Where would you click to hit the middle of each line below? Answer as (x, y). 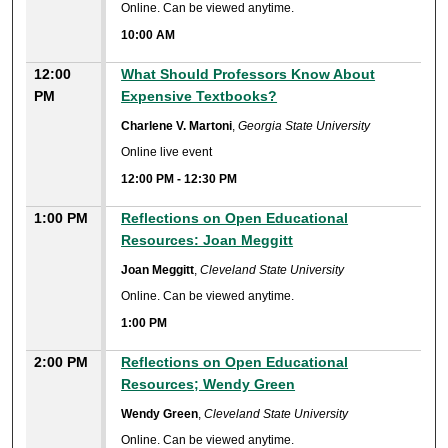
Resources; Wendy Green (208, 383)
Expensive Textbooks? (199, 95)
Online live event (167, 152)
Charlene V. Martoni (177, 125)
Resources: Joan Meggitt (207, 239)
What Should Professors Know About (248, 73)
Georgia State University (304, 125)
